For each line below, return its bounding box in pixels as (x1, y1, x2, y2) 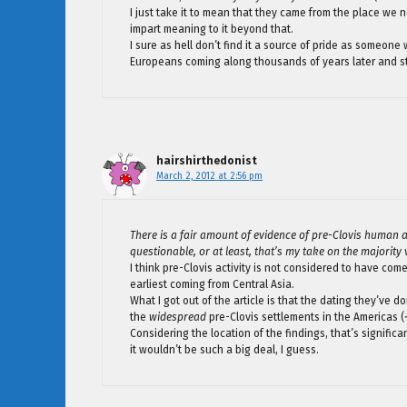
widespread (149, 311, 206, 324)
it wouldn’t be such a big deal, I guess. (130, 343, 319, 357)
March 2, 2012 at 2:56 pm (156, 170, 263, 183)
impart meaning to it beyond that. (130, 23, 293, 36)
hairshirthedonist (156, 154, 257, 168)
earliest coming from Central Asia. (130, 278, 294, 292)
